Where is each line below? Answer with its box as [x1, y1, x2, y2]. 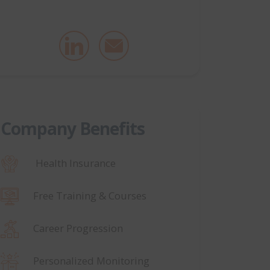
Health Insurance [33, 155, 116, 169]
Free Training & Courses [33, 188, 146, 202]
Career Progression [33, 221, 123, 234]
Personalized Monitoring [33, 253, 149, 267]
